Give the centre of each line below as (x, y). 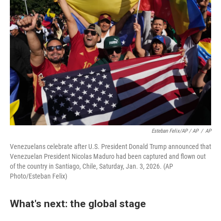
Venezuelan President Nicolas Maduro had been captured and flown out (108, 156)
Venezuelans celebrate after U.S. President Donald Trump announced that (110, 147)
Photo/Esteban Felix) (38, 176)
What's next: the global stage (78, 203)
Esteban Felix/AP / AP (175, 131)
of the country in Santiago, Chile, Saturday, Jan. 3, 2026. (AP (92, 166)
